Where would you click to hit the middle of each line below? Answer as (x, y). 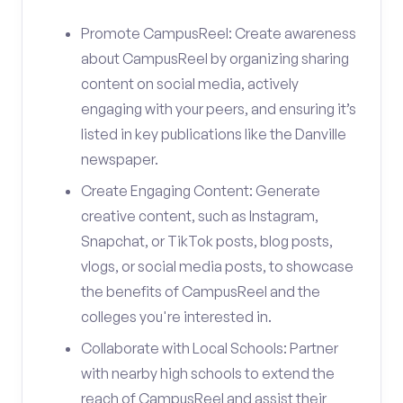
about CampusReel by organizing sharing (215, 58)
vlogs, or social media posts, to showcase (217, 266)
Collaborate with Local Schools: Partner (210, 348)
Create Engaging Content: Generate (201, 191)
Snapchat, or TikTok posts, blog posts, (207, 241)
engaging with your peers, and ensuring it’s (219, 109)
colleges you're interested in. (176, 317)
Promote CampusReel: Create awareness (219, 33)
